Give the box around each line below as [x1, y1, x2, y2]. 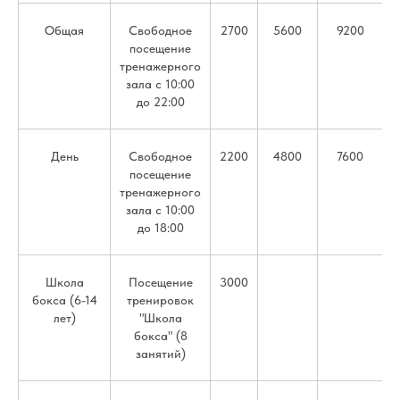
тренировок [127, 293, 194, 308]
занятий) [135, 346, 186, 362]
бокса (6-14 [31, 293, 97, 308]
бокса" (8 [133, 329, 187, 344]
